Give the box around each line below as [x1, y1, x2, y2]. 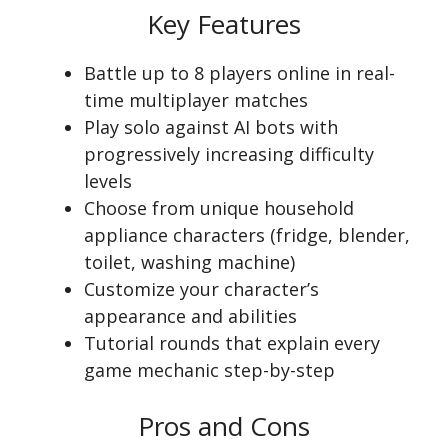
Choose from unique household [84, 196, 354, 221]
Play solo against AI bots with [84, 115, 338, 140]
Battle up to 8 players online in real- [84, 61, 395, 86]
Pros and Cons [138, 408, 310, 445]
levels [84, 169, 132, 194]
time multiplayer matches [84, 88, 308, 113]
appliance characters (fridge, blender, [84, 223, 410, 248]
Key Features [147, 6, 301, 43]
